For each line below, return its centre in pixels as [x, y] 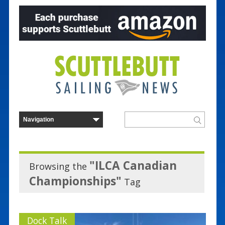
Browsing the [59, 166]
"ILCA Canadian [133, 165]
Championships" [75, 181]
